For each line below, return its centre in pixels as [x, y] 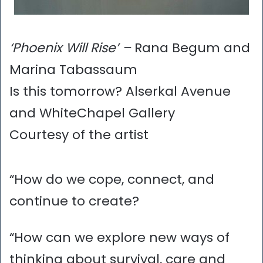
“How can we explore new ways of [119, 237]
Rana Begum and [192, 48]
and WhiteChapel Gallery [92, 113]
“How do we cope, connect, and [112, 179]
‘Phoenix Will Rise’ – [72, 48]
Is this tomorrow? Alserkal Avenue [120, 92]
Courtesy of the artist [79, 135]
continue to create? [74, 201]
